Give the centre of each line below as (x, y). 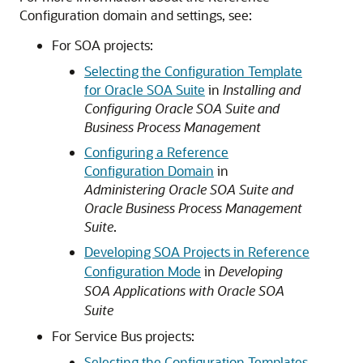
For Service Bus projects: (123, 336)
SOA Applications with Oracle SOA (184, 290)
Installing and (262, 90)
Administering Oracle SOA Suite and (189, 189)
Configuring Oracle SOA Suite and (182, 108)
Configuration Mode (143, 271)
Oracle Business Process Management (193, 208)
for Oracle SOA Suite (145, 90)
